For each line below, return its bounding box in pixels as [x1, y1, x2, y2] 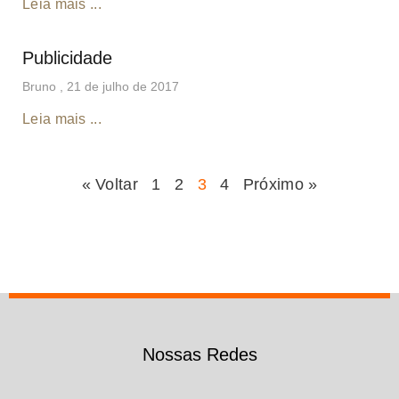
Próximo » [242, 175, 318, 193]
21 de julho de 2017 [67, 78, 179, 94]
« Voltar [81, 175, 143, 193]
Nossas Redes [142, 344, 257, 364]
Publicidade [22, 47, 112, 68]
